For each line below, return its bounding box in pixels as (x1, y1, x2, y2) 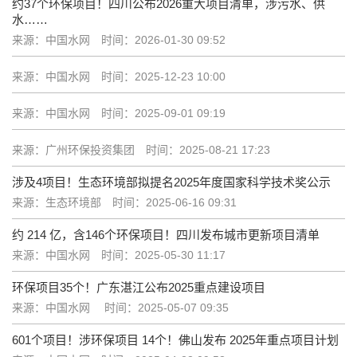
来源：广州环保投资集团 (12, 143, 138, 157)
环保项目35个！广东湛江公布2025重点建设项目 (12, 280, 265, 295)
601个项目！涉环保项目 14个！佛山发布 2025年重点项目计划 (12, 333, 339, 347)
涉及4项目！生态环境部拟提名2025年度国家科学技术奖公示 (12, 175, 331, 190)
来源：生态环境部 (12, 196, 104, 210)
